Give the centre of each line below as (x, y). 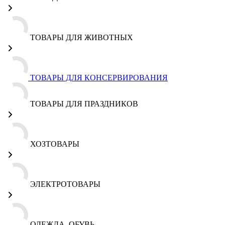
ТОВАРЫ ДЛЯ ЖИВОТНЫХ (82, 37)
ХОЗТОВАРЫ (55, 144)
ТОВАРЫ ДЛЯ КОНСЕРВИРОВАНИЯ (99, 78)
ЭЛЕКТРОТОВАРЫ (65, 184)
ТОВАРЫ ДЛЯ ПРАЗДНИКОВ (84, 104)
